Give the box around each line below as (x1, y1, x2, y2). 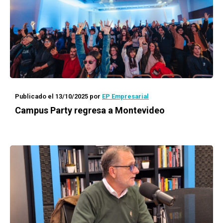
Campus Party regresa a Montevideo (15, 105, 165, 115)
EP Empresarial (102, 93, 149, 100)
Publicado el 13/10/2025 (15, 93, 88, 100)
